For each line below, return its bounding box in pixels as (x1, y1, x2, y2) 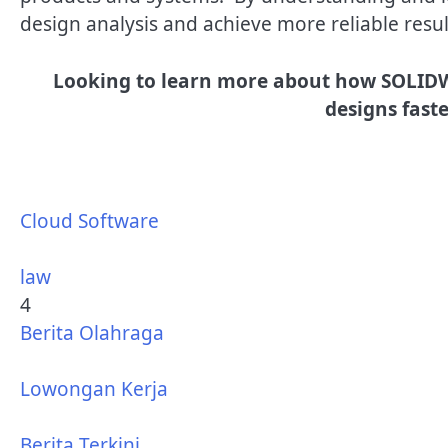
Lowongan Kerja (20, 376, 168, 403)
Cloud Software (20, 208, 159, 235)
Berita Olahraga (20, 320, 164, 347)
